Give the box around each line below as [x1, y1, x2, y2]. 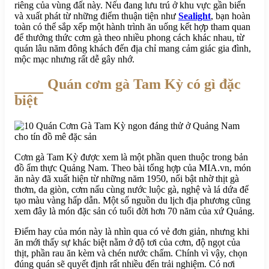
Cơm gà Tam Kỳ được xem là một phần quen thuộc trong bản [14, 152, 248, 163]
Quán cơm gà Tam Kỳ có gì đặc [47, 76, 241, 92]
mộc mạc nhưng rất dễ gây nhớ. [14, 53, 134, 64]
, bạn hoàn [211, 10, 250, 21]
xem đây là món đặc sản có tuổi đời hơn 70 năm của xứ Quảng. [14, 206, 255, 217]
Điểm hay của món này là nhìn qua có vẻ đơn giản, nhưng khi [14, 226, 249, 237]
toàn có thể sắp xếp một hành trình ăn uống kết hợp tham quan [14, 21, 250, 32]
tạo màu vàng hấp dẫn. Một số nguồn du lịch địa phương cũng [14, 195, 250, 206]
